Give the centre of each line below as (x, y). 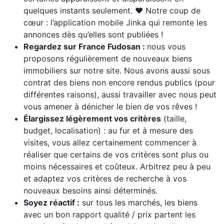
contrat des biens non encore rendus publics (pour (119, 82)
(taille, (174, 118)
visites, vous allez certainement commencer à (110, 142)
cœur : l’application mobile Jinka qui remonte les (115, 22)
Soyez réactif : (51, 202)
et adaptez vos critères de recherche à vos (105, 178)
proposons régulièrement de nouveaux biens (108, 58)
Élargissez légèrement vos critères (92, 118)
